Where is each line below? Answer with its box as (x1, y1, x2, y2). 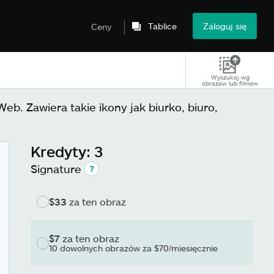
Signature (31, 162, 81, 176)
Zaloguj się (203, 21, 246, 31)
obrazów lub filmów (202, 79, 258, 87)
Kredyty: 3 (31, 143, 103, 160)
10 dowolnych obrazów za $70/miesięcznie (49, 243, 218, 253)
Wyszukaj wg (210, 73, 250, 81)
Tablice (148, 21, 177, 31)
